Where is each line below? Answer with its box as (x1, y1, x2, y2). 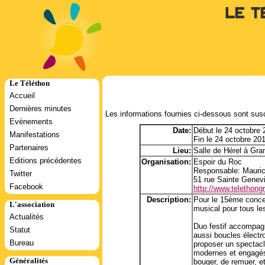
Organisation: (141, 157, 191, 166)
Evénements (9, 117, 53, 126)
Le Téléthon (9, 79, 50, 88)
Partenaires (9, 143, 49, 152)
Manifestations (9, 130, 60, 139)
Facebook (9, 182, 43, 191)
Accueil (9, 91, 35, 100)
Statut (9, 225, 30, 234)
